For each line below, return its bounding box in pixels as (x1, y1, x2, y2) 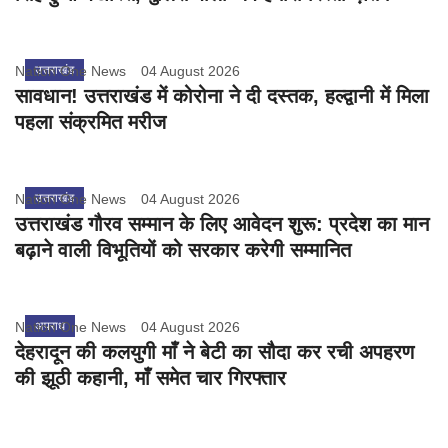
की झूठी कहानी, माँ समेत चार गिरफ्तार (15, 367, 286, 390)
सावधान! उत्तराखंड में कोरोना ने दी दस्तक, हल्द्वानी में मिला (15, 85, 429, 108)
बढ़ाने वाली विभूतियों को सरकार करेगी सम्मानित (15, 239, 351, 262)
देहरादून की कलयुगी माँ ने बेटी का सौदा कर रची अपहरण (15, 341, 414, 364)
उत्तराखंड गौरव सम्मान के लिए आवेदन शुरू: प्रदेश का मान (15, 213, 429, 236)
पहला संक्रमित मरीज (15, 111, 166, 134)
